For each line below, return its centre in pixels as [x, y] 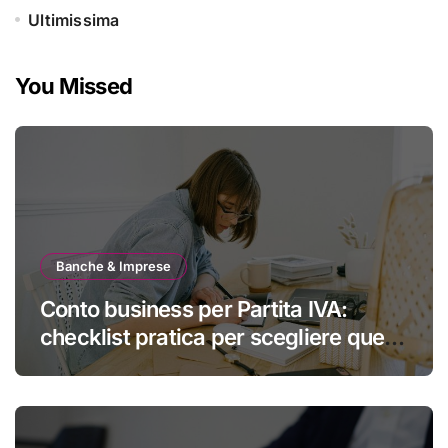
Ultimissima [74, 20]
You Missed [74, 86]
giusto [71, 365]
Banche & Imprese [113, 266]
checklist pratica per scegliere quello [223, 337]
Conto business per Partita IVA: [194, 309]
